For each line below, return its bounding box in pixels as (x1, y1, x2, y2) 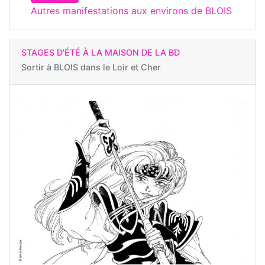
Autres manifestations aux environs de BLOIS (31, 5, 232, 17)
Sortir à (21, 62, 54, 73)
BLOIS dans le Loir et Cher (54, 62, 161, 73)
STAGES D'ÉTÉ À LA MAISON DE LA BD (21, 47, 180, 58)
